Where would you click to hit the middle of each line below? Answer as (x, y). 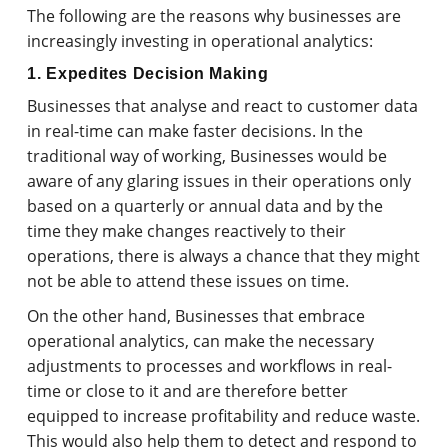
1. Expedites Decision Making (148, 73)
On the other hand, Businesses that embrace (196, 315)
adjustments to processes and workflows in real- (210, 365)
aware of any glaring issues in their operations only (219, 180)
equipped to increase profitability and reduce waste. (224, 415)
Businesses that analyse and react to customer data (223, 105)
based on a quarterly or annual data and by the (205, 205)
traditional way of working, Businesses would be (207, 155)
